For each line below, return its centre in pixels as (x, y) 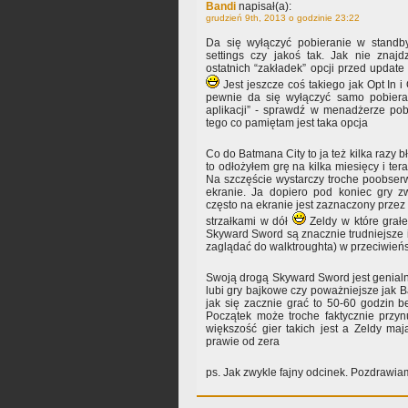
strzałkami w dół (249, 222)
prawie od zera (243, 342)
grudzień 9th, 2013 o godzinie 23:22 (283, 18)
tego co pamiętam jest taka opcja (287, 123)
